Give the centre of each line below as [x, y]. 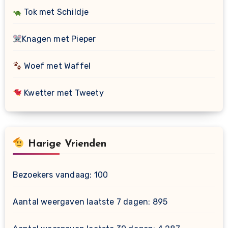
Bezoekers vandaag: [53, 175]
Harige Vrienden [65, 144]
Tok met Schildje [55, 12]
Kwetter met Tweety [63, 93]
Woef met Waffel [56, 66]
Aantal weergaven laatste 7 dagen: [82, 202]
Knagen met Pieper [59, 39]
